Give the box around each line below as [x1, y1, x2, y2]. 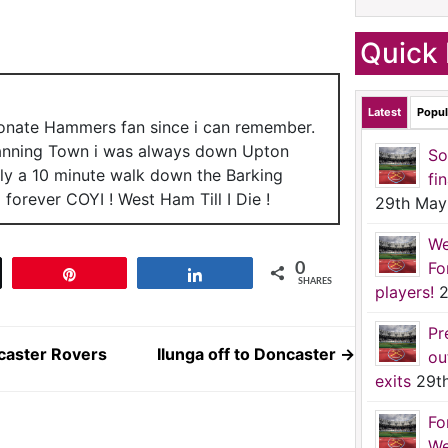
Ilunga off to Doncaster [157, 344, 340, 364]
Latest [368, 105, 401, 119]
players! [375, 282, 434, 302]
